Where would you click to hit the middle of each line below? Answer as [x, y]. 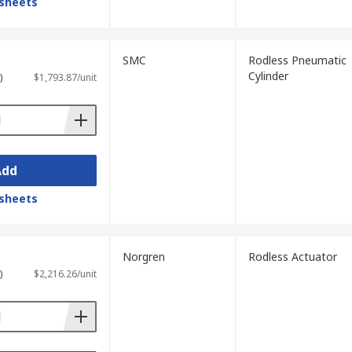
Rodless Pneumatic [297, 60]
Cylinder [268, 76]
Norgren [143, 257]
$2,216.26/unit [65, 274]
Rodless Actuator [292, 257]
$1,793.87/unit [65, 77]
